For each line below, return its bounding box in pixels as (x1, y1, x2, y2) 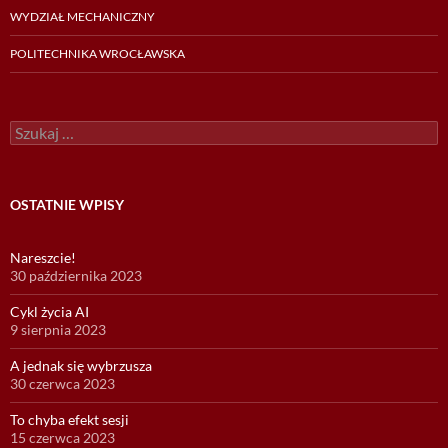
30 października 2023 (10, 266, 142, 284)
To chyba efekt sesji (10, 410, 129, 428)
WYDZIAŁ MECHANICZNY (10, 8, 155, 24)
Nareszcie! (10, 248, 76, 266)
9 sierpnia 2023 (10, 320, 106, 338)
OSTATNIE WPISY (10, 195, 124, 213)
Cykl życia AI (10, 302, 89, 320)
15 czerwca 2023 (10, 428, 115, 446)
